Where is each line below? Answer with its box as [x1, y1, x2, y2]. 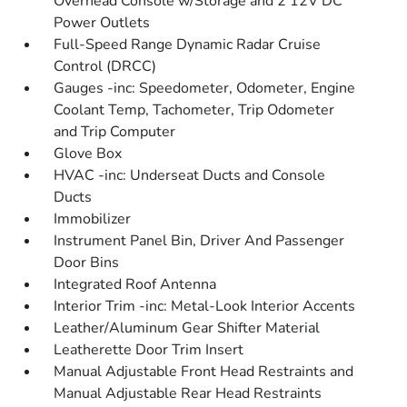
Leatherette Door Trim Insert [54, 340, 244, 361]
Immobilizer [54, 209, 132, 230]
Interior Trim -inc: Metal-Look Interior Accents [54, 296, 356, 317]
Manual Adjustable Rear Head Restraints [54, 383, 323, 404]
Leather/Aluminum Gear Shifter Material [54, 318, 321, 339]
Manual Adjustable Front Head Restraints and [54, 362, 354, 382]
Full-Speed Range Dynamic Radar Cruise [54, 35, 322, 55]
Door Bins [54, 253, 120, 273]
